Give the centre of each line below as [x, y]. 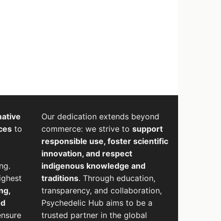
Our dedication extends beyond [100, 117]
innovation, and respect [87, 154]
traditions [60, 178]
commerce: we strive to [87, 129]
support [147, 129]
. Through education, [117, 178]
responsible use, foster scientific [105, 141]
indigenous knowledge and [93, 166]
